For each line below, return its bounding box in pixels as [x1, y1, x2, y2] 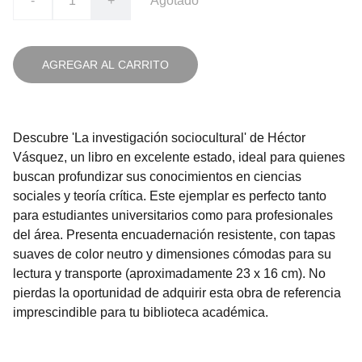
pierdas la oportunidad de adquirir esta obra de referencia [13, 286, 341, 300]
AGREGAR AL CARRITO [42, 58, 169, 71]
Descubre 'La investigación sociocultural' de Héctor [13, 131, 305, 145]
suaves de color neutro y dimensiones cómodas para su [13, 247, 331, 261]
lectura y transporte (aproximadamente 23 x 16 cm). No [13, 267, 326, 280]
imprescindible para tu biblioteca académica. [13, 305, 268, 319]
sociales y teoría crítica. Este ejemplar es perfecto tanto [13, 189, 326, 203]
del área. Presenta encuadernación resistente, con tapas [13, 228, 335, 242]
